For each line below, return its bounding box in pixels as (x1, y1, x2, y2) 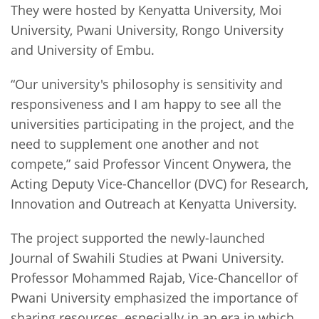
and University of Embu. (11, 41, 158, 58)
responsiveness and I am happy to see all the (11, 95, 281, 113)
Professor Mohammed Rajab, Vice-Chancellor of (11, 268, 298, 286)
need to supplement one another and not (11, 135, 258, 152)
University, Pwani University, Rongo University (11, 21, 283, 38)
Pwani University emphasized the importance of (11, 288, 298, 306)
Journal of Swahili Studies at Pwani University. (11, 249, 284, 266)
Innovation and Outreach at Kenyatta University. (11, 194, 297, 212)
